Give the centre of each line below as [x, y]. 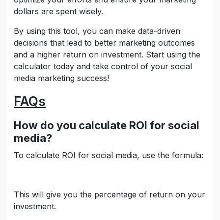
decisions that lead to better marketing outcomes [104, 43]
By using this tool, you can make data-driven [97, 31]
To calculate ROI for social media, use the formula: [109, 155]
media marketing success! [61, 78]
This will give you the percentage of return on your [110, 194]
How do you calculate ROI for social [107, 125]
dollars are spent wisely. [58, 11]
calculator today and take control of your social [103, 66]
